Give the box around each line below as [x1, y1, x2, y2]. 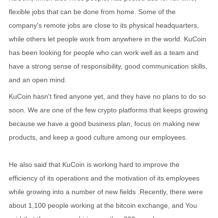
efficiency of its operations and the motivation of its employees [9, 174, 200, 182]
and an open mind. [9, 76, 67, 84]
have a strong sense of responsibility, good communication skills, [9, 62, 207, 70]
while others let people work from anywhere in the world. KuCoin [9, 35, 206, 43]
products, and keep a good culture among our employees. [9, 133, 187, 141]
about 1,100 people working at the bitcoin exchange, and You [9, 201, 197, 209]
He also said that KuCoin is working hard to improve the [9, 161, 180, 168]
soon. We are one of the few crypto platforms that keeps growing [9, 106, 208, 114]
